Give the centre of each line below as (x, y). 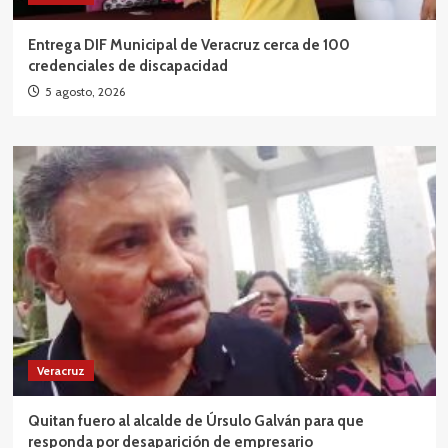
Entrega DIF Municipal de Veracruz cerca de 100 (188, 44)
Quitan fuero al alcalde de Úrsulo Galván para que (195, 420)
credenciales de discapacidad (127, 65)
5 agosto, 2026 (84, 91)
